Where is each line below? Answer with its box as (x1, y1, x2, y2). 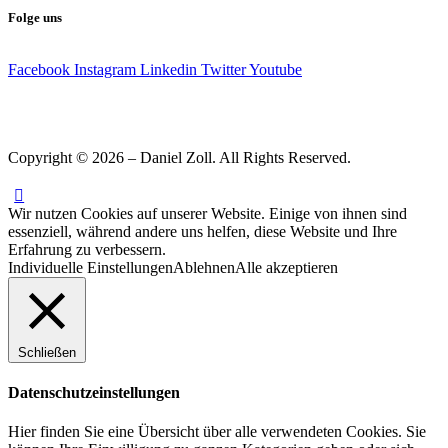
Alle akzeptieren (235, 258, 338, 276)
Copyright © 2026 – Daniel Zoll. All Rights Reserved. (8, 148, 351, 166)
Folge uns (8, 9, 62, 25)
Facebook (8, 60, 70, 78)
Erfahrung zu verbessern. (8, 240, 166, 258)
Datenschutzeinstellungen (8, 383, 180, 401)
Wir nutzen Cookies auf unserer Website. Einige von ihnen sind (8, 204, 407, 222)
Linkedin (140, 60, 197, 78)
